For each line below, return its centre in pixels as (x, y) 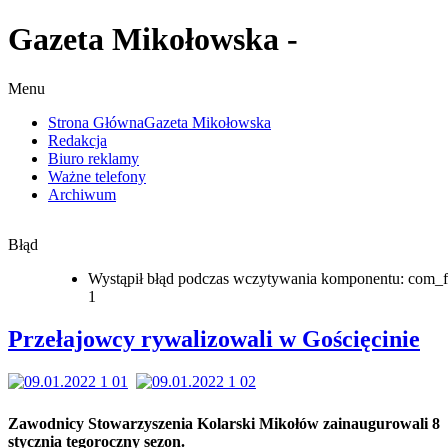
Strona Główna (96, 122)
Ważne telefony (97, 176)
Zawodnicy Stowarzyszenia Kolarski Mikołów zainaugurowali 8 (224, 423)
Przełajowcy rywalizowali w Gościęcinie (214, 338)
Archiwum (82, 194)
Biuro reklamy (93, 158)
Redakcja (77, 140)
